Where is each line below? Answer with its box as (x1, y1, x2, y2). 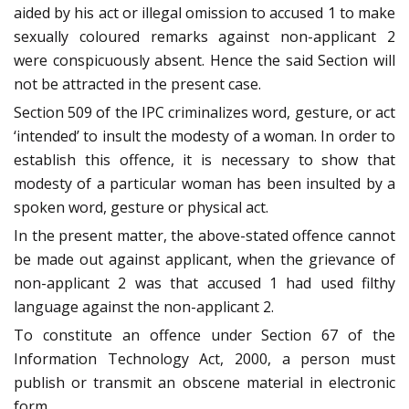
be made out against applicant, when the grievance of (14, 249, 395, 270)
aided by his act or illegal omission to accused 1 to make (14, 3, 395, 24)
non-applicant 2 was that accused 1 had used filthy (14, 273, 395, 294)
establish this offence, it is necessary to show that (14, 150, 395, 171)
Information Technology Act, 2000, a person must (14, 349, 395, 370)
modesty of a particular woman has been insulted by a (14, 173, 395, 194)
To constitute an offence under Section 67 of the (14, 325, 395, 346)
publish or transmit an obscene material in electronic (14, 372, 395, 393)
